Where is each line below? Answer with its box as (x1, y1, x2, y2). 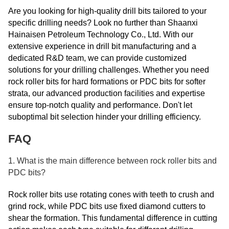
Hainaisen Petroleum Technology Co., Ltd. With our (8, 30, 193, 39)
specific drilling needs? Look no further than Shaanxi (8, 18, 198, 27)
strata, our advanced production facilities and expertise (8, 88, 205, 98)
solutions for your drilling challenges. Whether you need (8, 65, 209, 74)
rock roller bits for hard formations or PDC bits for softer (8, 77, 205, 86)
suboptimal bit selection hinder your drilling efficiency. (8, 112, 203, 121)
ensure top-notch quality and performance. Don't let (8, 100, 192, 109)
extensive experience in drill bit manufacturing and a (8, 41, 196, 51)
